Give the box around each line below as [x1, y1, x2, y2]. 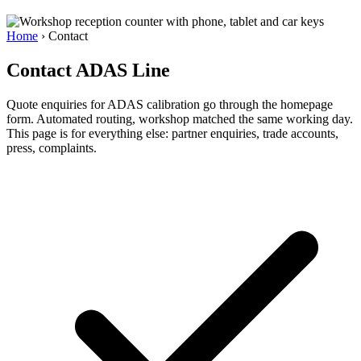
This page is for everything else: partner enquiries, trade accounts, [6, 127, 338, 141]
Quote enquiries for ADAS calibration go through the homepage [6, 98, 333, 112]
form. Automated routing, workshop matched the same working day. [6, 112, 353, 127]
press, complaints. [6, 141, 97, 156]
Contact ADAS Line [6, 60, 170, 81]
